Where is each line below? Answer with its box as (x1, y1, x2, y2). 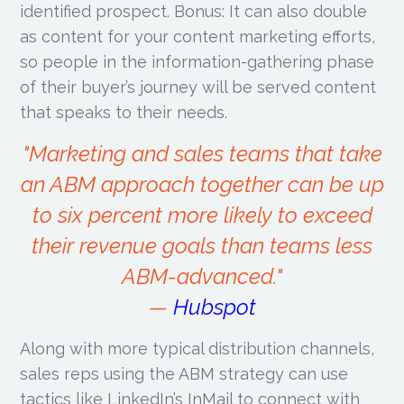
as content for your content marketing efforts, (20, 26, 376, 46)
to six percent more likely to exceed (32, 201, 372, 228)
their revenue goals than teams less (32, 232, 372, 259)
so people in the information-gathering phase (20, 51, 375, 71)
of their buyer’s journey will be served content (20, 77, 377, 96)
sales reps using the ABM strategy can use (20, 363, 349, 383)
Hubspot (172, 293, 256, 320)
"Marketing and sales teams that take (22, 140, 382, 167)
